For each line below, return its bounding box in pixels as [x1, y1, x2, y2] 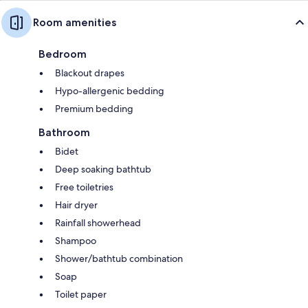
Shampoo [55, 234, 96, 247]
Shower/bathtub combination [55, 252, 183, 265]
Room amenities [33, 15, 116, 29]
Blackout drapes [55, 66, 124, 79]
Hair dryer [55, 198, 98, 211]
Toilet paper [55, 287, 107, 300]
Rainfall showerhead [55, 216, 141, 229]
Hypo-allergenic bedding [55, 84, 164, 97]
